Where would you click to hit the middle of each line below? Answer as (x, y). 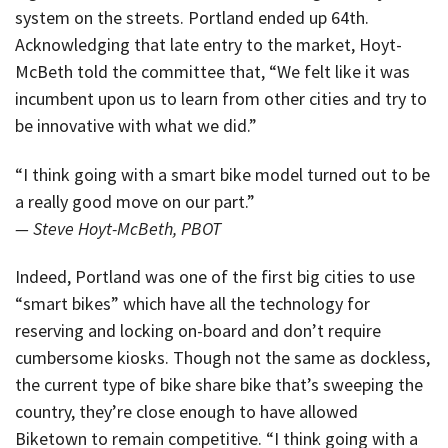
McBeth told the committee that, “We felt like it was (212, 71)
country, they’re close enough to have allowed (186, 412)
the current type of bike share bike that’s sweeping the (219, 385)
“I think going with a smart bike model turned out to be (222, 174)
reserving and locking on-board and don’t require (198, 331)
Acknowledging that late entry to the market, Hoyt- (208, 44)
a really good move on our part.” (135, 201)
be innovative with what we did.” (136, 125)
